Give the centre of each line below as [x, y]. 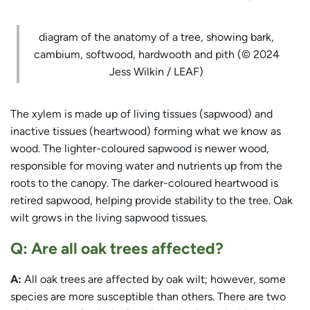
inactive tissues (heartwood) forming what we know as [146, 131]
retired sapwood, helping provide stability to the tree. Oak [152, 201]
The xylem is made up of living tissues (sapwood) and [142, 114]
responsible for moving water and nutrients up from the [146, 166]
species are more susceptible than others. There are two [148, 297]
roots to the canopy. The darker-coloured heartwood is [144, 183]
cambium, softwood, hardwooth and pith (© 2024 [156, 54]
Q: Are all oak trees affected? [117, 249]
